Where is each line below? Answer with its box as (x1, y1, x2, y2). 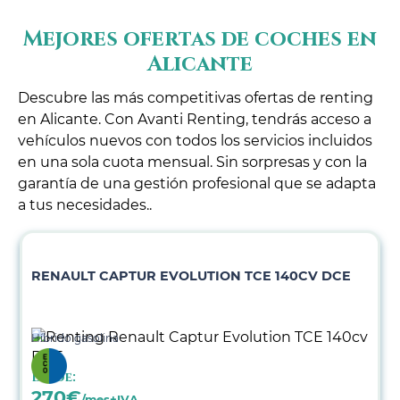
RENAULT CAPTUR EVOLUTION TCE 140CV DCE (31, 268, 352, 284)
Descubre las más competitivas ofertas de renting (18, 89, 373, 106)
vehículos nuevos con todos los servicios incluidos (18, 132, 372, 149)
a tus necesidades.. (18, 196, 152, 213)
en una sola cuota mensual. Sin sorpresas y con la (18, 154, 367, 171)
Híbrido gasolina (31, 331, 120, 345)
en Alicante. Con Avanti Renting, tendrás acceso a (18, 111, 371, 128)
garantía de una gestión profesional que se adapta (18, 175, 376, 192)
